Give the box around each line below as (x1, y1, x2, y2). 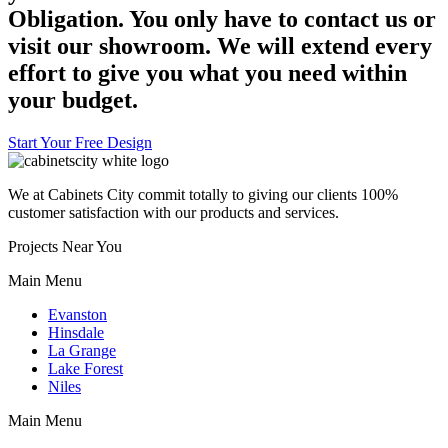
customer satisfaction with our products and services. (8, 203, 339, 221)
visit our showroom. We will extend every (8, 32, 432, 59)
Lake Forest (48, 359, 123, 377)
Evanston (48, 305, 107, 323)
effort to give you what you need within (8, 59, 407, 86)
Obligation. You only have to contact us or (8, 5, 436, 32)
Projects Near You (8, 237, 122, 255)
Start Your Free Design (8, 133, 152, 151)
